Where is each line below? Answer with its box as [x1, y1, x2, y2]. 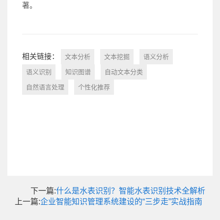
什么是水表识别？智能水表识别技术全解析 [56, 186, 205, 195]
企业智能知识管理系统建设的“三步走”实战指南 [40, 197, 202, 206]
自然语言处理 [26, 83, 64, 91]
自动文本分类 [105, 68, 143, 76]
